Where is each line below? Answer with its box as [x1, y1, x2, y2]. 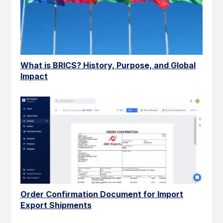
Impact [20, 71, 48, 82]
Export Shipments [20, 200, 92, 210]
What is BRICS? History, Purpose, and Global [20, 60, 196, 71]
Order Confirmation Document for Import [20, 189, 183, 199]
